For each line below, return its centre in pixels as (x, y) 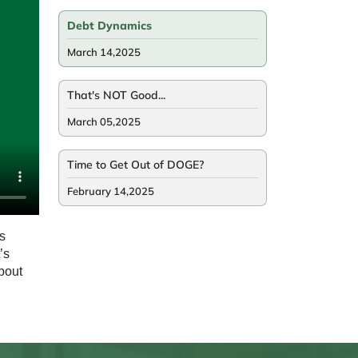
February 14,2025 (111, 191)
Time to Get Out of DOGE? (135, 165)
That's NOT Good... (116, 95)
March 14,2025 (104, 52)
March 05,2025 (104, 122)
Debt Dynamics (109, 26)
